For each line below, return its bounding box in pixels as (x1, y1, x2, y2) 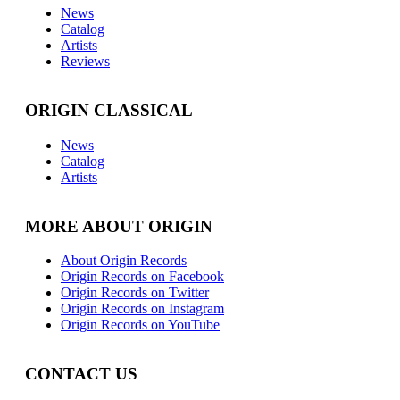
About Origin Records (61, 253, 187, 269)
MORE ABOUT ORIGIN (25, 216, 212, 236)
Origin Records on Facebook (61, 269, 224, 285)
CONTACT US (25, 364, 137, 384)
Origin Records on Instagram (61, 301, 224, 317)
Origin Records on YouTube (61, 317, 220, 333)
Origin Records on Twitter (61, 285, 209, 301)
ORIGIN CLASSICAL (25, 101, 193, 121)
